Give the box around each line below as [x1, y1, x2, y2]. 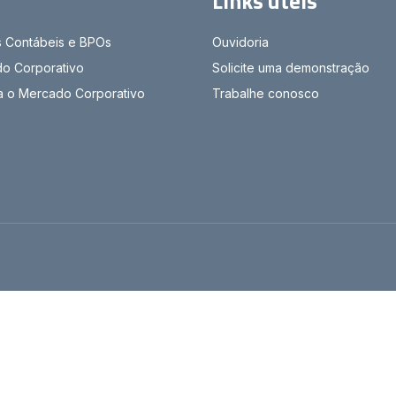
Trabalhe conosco [211, 85, 319, 101]
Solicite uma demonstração [211, 59, 369, 75]
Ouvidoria [211, 34, 269, 49]
